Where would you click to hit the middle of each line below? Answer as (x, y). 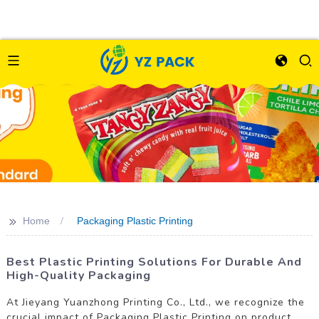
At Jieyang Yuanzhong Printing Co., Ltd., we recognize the (155, 302)
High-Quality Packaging (78, 276)
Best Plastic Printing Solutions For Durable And (154, 262)
